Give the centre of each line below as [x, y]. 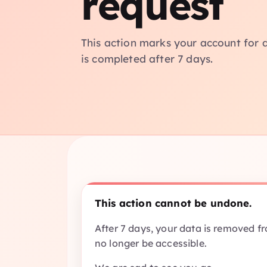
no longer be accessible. [151, 243]
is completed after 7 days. [147, 59]
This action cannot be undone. [173, 203]
